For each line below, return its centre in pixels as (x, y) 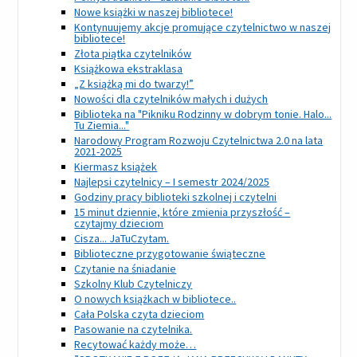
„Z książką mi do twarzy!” (134, 84)
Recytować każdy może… (135, 345)
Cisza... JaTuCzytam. (122, 239)
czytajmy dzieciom (119, 224)
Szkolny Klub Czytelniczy (133, 284)
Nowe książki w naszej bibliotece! (154, 12)
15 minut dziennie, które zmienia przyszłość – (182, 212)
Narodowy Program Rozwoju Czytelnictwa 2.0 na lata (199, 141)
